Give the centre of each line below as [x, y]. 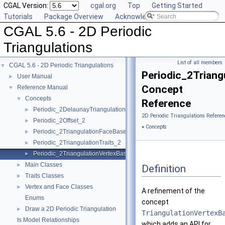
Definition [164, 168]
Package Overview [74, 17]
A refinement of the [173, 191]
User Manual [35, 76]
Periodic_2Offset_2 [59, 121]
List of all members [200, 63]
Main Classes [44, 165]
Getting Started [177, 6]
